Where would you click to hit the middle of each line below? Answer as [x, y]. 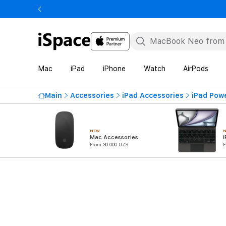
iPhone [114, 69]
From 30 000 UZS [109, 145]
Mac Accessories [114, 137]
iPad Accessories [153, 95]
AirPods [196, 69]
